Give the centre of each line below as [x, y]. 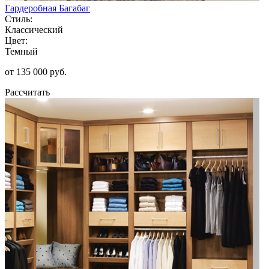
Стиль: [19, 19]
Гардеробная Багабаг [47, 8]
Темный [21, 51]
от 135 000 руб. [36, 71]
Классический [34, 29]
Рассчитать [27, 92]
